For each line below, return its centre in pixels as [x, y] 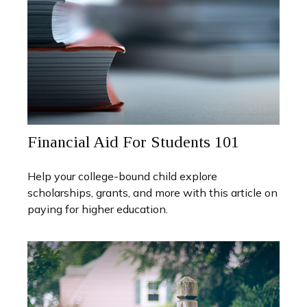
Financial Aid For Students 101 [133, 142]
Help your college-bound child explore [122, 176]
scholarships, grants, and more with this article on [152, 193]
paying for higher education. [98, 209]
